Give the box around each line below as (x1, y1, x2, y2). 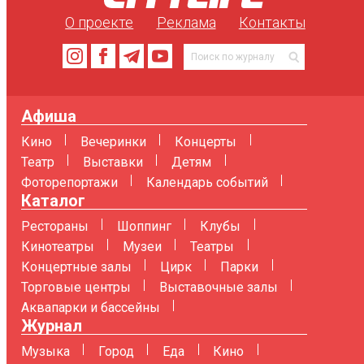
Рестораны (20, 218, 89, 234)
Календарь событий (145, 174, 268, 190)
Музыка (20, 343, 70, 359)
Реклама (156, 13, 216, 31)
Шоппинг (116, 218, 171, 234)
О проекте (65, 13, 134, 31)
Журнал (20, 315, 82, 336)
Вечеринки (80, 133, 146, 149)
